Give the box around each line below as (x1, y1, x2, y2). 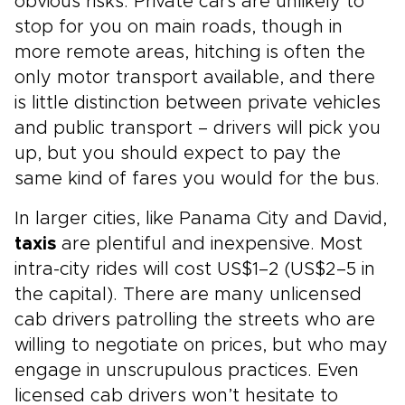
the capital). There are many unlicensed (14, 286, 362, 304)
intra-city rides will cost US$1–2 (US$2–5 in (14, 260, 375, 278)
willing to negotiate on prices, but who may (14, 336, 388, 354)
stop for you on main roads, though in (14, 18, 343, 36)
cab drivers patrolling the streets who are (14, 311, 375, 329)
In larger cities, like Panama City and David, (14, 210, 387, 228)
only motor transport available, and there (14, 69, 375, 87)
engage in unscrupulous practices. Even (14, 362, 359, 380)
